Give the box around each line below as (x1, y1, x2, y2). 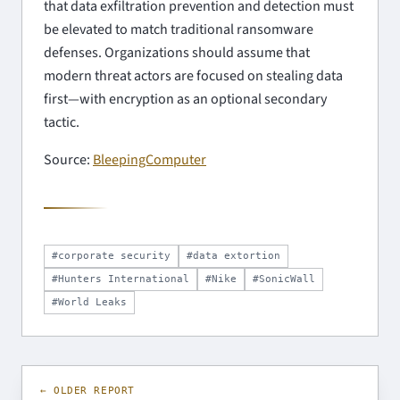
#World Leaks (52, 296, 127, 308)
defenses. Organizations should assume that (44, 42, 310, 62)
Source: (44, 149, 93, 170)
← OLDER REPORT (40, 384, 135, 396)
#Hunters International (52, 272, 189, 285)
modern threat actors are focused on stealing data (44, 65, 343, 86)
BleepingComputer (93, 149, 206, 170)
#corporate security (52, 249, 171, 262)
